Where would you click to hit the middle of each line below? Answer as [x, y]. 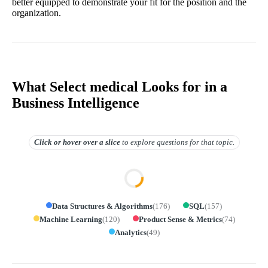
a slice [109, 142]
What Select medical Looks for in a [120, 86]
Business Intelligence [76, 103]
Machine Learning [71, 219]
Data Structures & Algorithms [102, 206]
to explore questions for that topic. [178, 142]
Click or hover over [66, 142]
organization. [36, 13]
